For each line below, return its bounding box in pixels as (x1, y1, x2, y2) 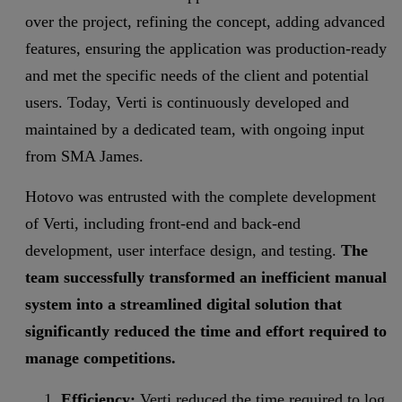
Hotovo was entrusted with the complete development (25, 188, 376, 206)
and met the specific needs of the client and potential (25, 66, 369, 85)
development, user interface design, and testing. (25, 241, 341, 260)
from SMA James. (25, 147, 144, 166)
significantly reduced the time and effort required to (25, 322, 387, 341)
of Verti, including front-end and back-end (25, 214, 301, 233)
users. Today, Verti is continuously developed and (25, 93, 349, 112)
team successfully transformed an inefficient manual (25, 268, 387, 287)
